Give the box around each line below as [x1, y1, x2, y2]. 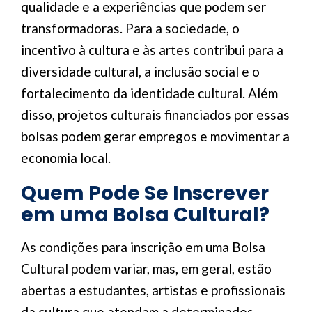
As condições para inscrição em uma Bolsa [21, 239, 265, 255]
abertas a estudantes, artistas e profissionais [21, 282, 286, 298]
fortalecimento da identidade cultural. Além [21, 85, 278, 101]
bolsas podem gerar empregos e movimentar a [21, 128, 290, 144]
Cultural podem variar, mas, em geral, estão [21, 260, 272, 276]
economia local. [21, 150, 111, 166]
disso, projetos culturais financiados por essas [21, 107, 290, 123]
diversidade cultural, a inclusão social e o [21, 63, 260, 79]
